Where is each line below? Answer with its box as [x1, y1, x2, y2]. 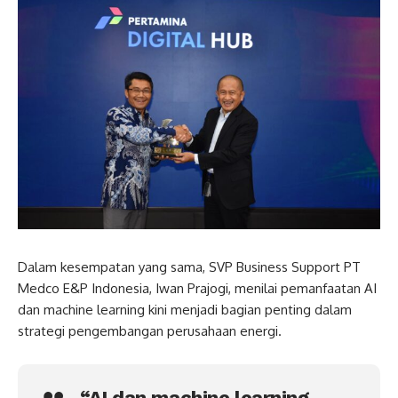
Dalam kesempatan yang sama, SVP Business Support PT [18, 258, 361, 275]
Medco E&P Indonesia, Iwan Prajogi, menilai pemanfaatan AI [18, 279, 377, 297]
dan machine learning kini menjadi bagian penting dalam [18, 300, 352, 318]
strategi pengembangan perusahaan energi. [18, 322, 282, 339]
